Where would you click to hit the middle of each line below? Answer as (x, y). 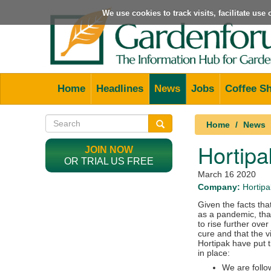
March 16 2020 (227, 174)
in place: (214, 253)
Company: (219, 187)
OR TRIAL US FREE (109, 161)
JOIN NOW (109, 149)
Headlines (120, 88)
